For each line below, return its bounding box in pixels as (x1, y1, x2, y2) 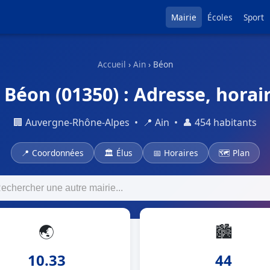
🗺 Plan (218, 147, 250, 159)
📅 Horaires (152, 147, 198, 159)
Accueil (97, 58, 126, 70)
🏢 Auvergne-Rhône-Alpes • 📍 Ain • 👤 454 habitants (13, 116, 257, 129)
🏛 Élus (104, 147, 133, 159)
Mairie (171, 11, 196, 23)
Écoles (207, 11, 233, 23)
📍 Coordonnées (20, 147, 84, 159)
